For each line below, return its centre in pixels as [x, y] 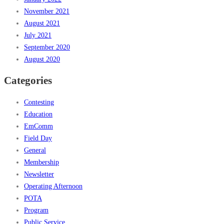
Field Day [38, 138]
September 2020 [47, 47]
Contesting [39, 102]
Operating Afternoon [53, 186]
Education [38, 114]
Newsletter [39, 174]
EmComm [38, 126]
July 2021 [38, 35]
